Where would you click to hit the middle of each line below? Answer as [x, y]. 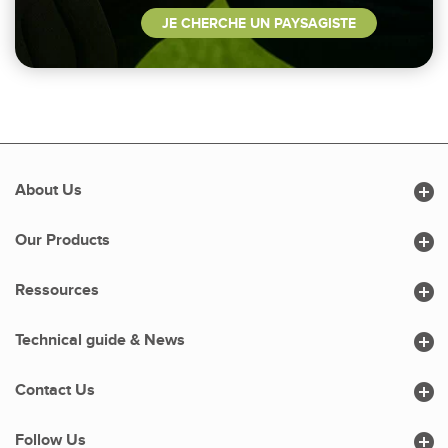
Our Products [62, 241]
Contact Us [55, 391]
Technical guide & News [100, 341]
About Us [48, 191]
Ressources [57, 291]
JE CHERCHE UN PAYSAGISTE [259, 24]
